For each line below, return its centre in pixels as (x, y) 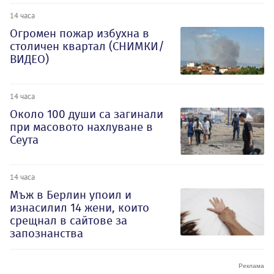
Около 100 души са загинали (87, 114)
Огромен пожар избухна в (80, 34)
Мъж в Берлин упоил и (71, 194)
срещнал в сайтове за (68, 220)
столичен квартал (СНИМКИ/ (87, 46)
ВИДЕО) (29, 59)
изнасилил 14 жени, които (80, 207)
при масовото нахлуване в (81, 127)
